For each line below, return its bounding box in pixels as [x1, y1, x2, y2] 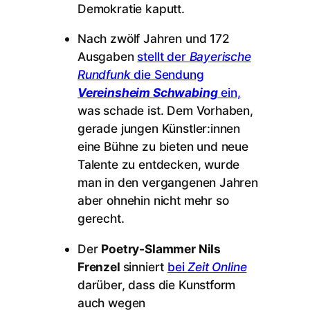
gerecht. [77, 211, 125, 226]
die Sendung [134, 67, 204, 82]
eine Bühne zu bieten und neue [77, 139, 248, 154]
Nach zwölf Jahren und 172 [77, 31, 230, 46]
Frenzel [77, 259, 123, 274]
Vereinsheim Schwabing [77, 85, 218, 100]
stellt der [137, 49, 190, 64]
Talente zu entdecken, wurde [77, 157, 240, 172]
